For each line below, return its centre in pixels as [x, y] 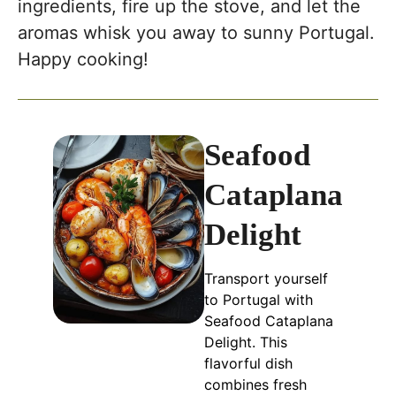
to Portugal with [259, 300]
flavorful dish [248, 364]
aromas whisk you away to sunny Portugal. [196, 33]
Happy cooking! [83, 60]
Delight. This [246, 343]
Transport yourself [266, 279]
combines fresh [255, 385]
